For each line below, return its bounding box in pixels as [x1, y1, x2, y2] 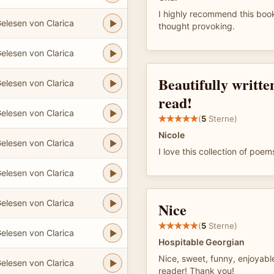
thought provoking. [158, 21, 235, 31]
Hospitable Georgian [158, 237, 245, 247]
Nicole [158, 130, 185, 140]
